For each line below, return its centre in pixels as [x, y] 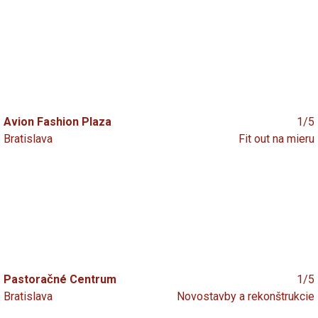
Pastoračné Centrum [60, 280]
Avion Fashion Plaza [57, 122]
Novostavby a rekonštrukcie [246, 297]
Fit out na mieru [276, 139]
